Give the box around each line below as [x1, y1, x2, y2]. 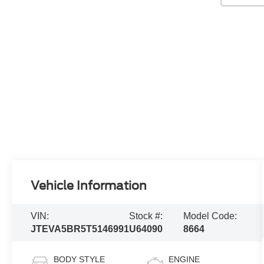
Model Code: [183, 211, 237, 222]
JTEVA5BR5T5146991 [31, 224, 130, 235]
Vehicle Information [31, 179, 147, 193]
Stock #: [129, 211, 163, 222]
